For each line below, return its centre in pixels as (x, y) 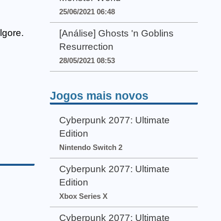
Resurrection (87, 47)
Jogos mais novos (99, 95)
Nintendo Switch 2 (91, 147)
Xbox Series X (84, 196)
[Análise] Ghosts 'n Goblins (117, 34)
